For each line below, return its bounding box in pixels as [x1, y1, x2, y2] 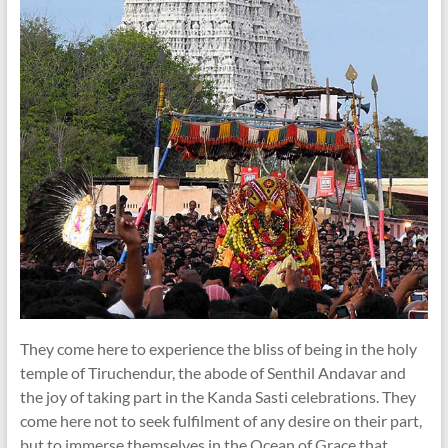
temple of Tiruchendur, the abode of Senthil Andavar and [19, 363, 406, 382]
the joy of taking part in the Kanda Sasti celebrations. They [19, 387, 416, 406]
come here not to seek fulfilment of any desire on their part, [19, 411, 422, 430]
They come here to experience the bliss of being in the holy [19, 339, 417, 358]
